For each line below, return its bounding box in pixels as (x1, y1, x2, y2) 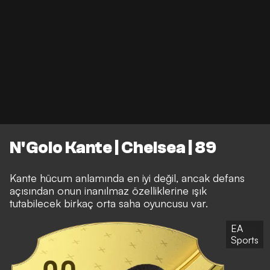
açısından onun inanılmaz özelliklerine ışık (10, 184, 207, 198)
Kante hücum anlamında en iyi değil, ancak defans (10, 171, 245, 185)
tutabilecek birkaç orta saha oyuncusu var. (10, 196, 208, 210)
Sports (231, 234, 259, 246)
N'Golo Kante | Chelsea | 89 (10, 137, 216, 157)
